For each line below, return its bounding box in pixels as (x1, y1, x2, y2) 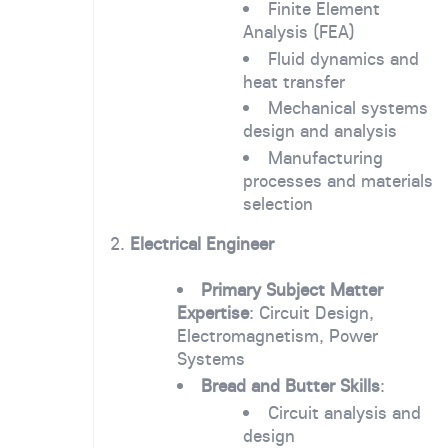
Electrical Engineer (130, 232, 274, 256)
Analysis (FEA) (243, 20, 356, 44)
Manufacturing (268, 146, 384, 170)
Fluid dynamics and (268, 46, 420, 70)
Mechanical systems (268, 96, 429, 120)
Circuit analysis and (268, 400, 422, 424)
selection (243, 192, 314, 216)
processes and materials (243, 169, 434, 193)
